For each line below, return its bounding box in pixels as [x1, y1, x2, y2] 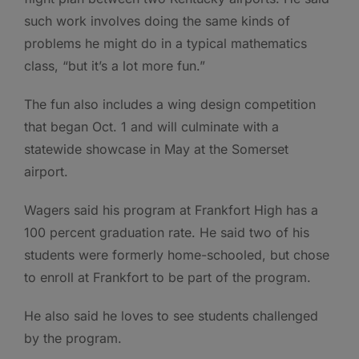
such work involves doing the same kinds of [24, 13, 290, 30]
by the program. [24, 330, 122, 347]
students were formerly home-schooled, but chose [24, 247, 329, 264]
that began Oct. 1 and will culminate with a [24, 119, 279, 135]
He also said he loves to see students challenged [24, 308, 318, 325]
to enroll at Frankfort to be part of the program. [24, 269, 311, 286]
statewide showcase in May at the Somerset [24, 141, 288, 158]
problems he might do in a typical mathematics [24, 35, 307, 52]
